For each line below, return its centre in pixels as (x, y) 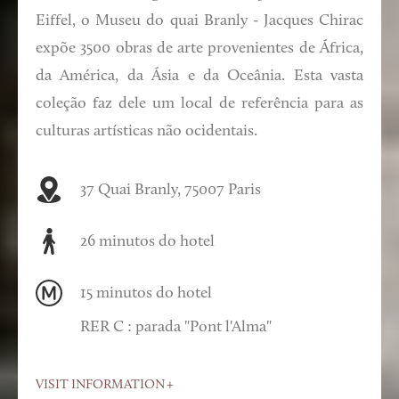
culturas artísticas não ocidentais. (147, 131)
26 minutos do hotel (147, 241)
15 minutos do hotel (146, 293)
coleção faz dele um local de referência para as (199, 103)
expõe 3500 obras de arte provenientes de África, (199, 48)
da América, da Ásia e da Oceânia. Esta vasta (199, 76)
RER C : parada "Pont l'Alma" (176, 327)
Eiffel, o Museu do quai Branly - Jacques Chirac (199, 20)
